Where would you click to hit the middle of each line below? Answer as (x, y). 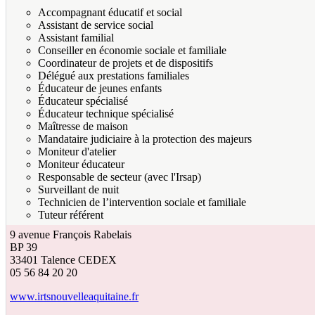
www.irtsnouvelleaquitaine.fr (74, 297)
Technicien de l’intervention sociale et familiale (142, 202)
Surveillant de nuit (78, 190)
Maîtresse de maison (83, 127)
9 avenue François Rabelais (71, 235)
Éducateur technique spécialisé (106, 114)
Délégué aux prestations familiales (114, 76)
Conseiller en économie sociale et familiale (132, 51)
